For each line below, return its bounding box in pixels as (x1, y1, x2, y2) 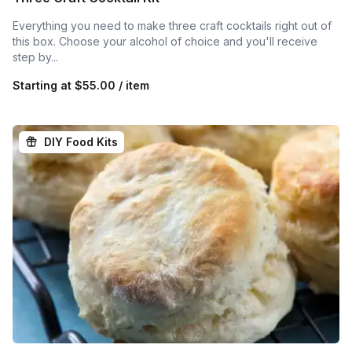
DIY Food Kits (44, 135, 118, 149)
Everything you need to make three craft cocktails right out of (13, 19, 332, 33)
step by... (13, 50, 58, 64)
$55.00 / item (75, 79, 149, 93)
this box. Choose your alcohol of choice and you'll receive (13, 35, 317, 49)
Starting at (13, 79, 75, 93)
